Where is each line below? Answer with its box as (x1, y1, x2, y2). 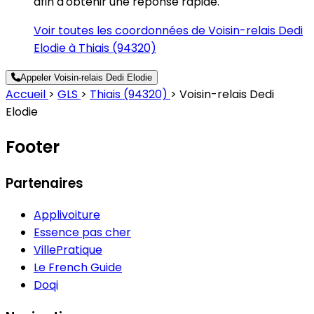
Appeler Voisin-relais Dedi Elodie (20, 71, 152, 83)
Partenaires (6, 173, 83, 193)
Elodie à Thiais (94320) (34, 39, 156, 56)
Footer (6, 135, 60, 158)
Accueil (6, 86, 48, 102)
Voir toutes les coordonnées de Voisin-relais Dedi (34, 22, 303, 39)
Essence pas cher (34, 224, 131, 241)
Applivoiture (34, 207, 100, 224)
